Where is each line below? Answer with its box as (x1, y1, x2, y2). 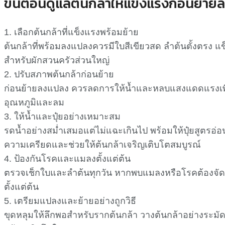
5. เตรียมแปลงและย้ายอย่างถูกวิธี (4, 196, 136, 206)
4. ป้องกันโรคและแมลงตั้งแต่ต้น (4, 154, 131, 164)
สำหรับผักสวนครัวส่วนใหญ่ (4, 55, 109, 66)
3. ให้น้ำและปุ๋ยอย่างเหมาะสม (4, 111, 121, 122)
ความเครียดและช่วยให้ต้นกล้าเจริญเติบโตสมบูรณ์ (4, 140, 201, 150)
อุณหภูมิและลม (4, 97, 64, 108)
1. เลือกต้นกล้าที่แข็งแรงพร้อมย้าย (4, 27, 139, 38)
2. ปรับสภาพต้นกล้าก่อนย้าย (4, 69, 114, 80)
